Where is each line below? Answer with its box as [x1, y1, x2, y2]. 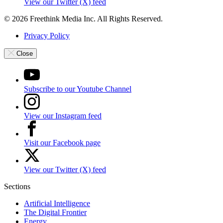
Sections [4, 182, 30, 191]
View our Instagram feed [24, 111, 102, 120]
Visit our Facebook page [24, 138, 101, 147]
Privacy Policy [24, 31, 70, 40]
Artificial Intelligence [24, 199, 90, 208]
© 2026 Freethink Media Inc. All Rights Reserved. [4, 14, 163, 23]
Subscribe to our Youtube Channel [24, 85, 131, 94]
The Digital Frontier [24, 208, 87, 217]
